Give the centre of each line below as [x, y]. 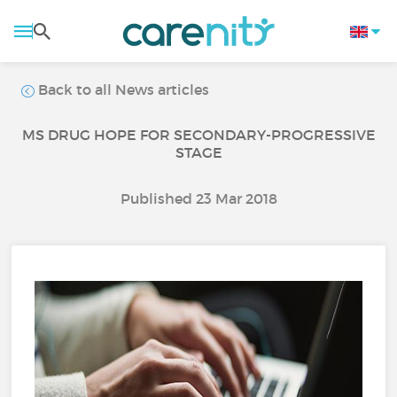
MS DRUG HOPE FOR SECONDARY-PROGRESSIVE [198, 135]
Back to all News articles [122, 90]
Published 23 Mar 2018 [198, 198]
